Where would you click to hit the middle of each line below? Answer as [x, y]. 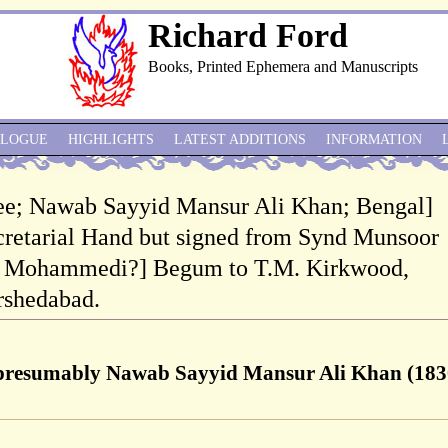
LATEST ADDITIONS [240, 139]
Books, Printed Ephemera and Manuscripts [283, 66]
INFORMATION [374, 139]
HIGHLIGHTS [111, 139]
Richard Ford [248, 35]
